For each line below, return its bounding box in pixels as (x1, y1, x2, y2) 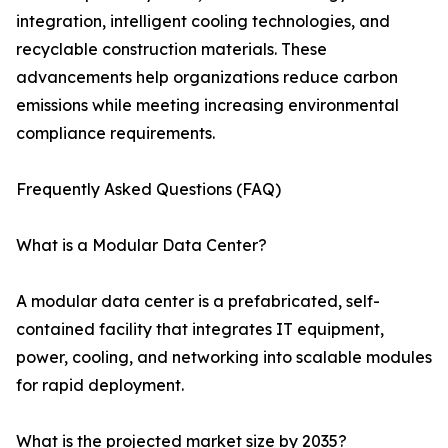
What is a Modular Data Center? (16, 235, 267, 256)
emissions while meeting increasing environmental (16, 95, 399, 116)
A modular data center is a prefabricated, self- (16, 291, 380, 312)
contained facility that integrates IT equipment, (16, 319, 384, 340)
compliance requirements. (16, 123, 215, 144)
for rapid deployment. (16, 375, 184, 396)
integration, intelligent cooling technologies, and (16, 11, 390, 32)
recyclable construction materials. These (16, 39, 327, 60)
